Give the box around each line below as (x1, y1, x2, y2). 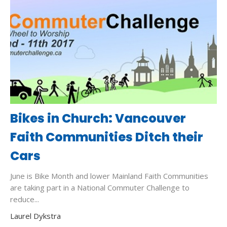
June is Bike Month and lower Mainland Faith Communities (10, 171, 208, 181)
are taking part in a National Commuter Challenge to (10, 182, 190, 193)
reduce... (10, 194, 39, 205)
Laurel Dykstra (10, 211, 61, 221)
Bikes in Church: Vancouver (10, 110, 186, 127)
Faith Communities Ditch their (10, 129, 203, 146)
